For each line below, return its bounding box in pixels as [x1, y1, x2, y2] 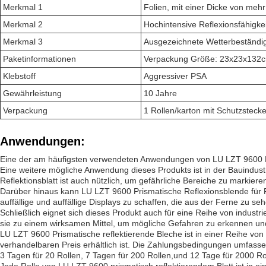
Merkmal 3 [3, 37, 43, 46]
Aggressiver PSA [144, 71, 207, 81]
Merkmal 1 [3, 2, 43, 12]
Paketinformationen [3, 54, 76, 64]
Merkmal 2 [3, 20, 43, 29]
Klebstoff [3, 71, 36, 81]
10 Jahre [144, 88, 177, 98]
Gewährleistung [3, 88, 62, 98]
